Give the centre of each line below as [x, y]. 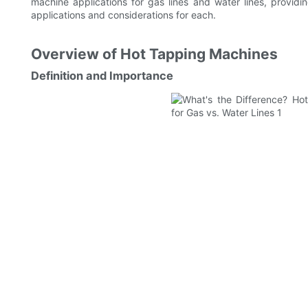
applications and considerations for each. [123, 15]
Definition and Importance [102, 76]
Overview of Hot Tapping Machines [154, 54]
